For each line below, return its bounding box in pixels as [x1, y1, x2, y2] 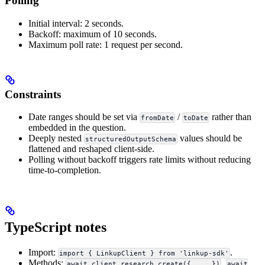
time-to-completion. [28, 165, 101, 176]
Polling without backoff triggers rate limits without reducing [28, 154, 251, 165]
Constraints [5, 88, 61, 101]
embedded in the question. [28, 122, 126, 133]
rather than [209, 112, 252, 122]
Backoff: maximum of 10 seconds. [28, 28, 157, 39]
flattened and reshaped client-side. [28, 144, 154, 154]
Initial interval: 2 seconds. [28, 18, 124, 28]
